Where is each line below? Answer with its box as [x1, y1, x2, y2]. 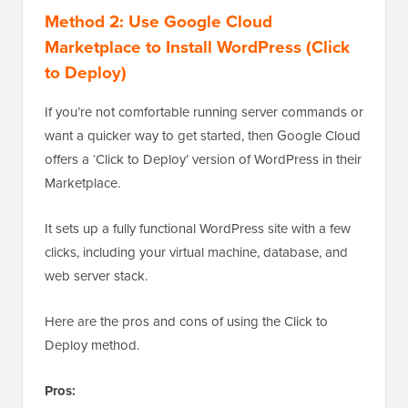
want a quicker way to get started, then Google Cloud [45, 125, 361, 146]
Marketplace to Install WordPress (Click [45, 33, 350, 60]
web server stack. [45, 265, 148, 286]
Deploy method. [45, 334, 139, 355]
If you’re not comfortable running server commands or [45, 101, 363, 122]
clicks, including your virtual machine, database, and [45, 241, 348, 262]
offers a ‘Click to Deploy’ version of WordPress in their [45, 148, 362, 169]
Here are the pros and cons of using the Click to [45, 311, 328, 331]
